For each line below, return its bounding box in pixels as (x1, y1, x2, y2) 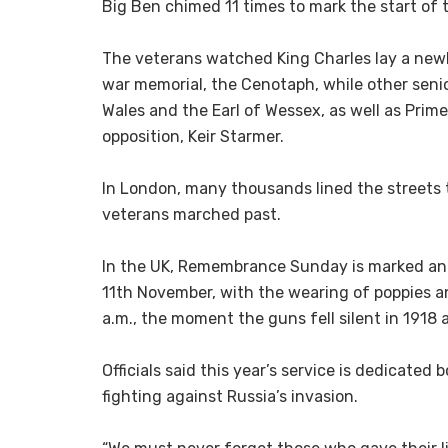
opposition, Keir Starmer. (102, 126, 284, 146)
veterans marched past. (102, 204, 281, 224)
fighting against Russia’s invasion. (102, 386, 358, 406)
